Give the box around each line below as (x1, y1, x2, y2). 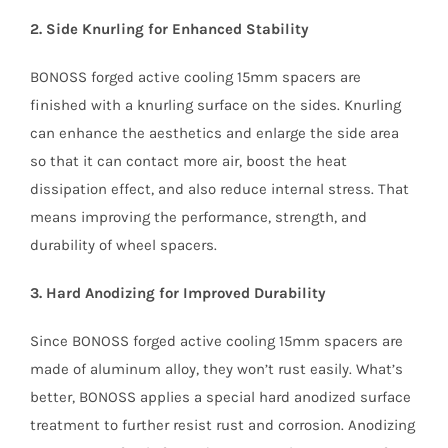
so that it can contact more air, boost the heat (29, 152, 347, 171)
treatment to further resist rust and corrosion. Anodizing (29, 416, 415, 435)
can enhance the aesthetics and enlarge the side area (29, 124, 399, 143)
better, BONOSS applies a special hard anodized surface (29, 388, 411, 407)
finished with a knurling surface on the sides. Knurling (29, 96, 401, 115)
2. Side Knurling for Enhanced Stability (29, 20, 309, 39)
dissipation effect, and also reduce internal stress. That (29, 180, 409, 199)
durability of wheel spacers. (29, 236, 217, 255)
